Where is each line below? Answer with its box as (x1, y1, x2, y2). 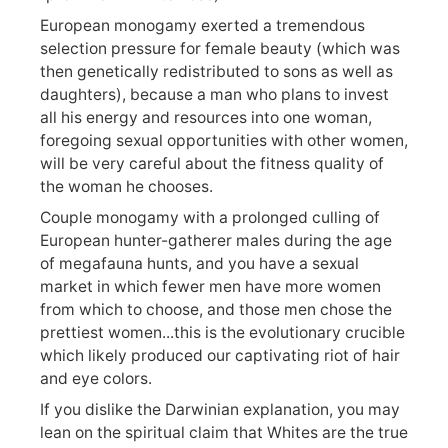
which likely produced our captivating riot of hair (40, 346, 400, 366)
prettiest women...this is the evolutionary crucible (40, 323, 405, 343)
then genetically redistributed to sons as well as (40, 62, 393, 82)
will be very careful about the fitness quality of (40, 154, 384, 174)
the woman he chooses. (40, 177, 213, 197)
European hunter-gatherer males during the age (40, 231, 392, 251)
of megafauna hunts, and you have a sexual (40, 254, 359, 274)
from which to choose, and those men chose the (40, 300, 392, 320)
